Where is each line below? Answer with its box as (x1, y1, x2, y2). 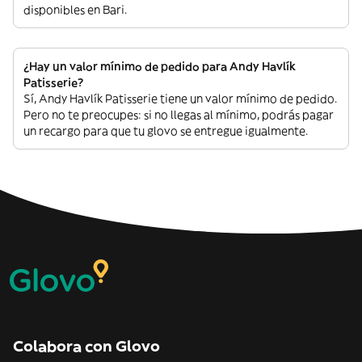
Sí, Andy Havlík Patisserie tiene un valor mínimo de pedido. (23, 90, 337, 106)
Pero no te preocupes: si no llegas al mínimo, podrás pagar (23, 107, 334, 122)
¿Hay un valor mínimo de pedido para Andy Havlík (23, 58, 296, 74)
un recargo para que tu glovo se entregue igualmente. (23, 123, 308, 138)
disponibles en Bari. (23, 2, 127, 17)
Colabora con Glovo (13, 336, 160, 356)
